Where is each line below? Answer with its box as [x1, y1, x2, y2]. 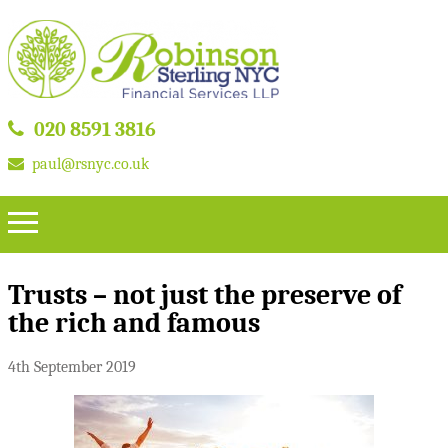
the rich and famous [8, 306, 260, 339]
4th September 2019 [8, 358, 136, 377]
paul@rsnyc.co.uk [32, 155, 149, 173]
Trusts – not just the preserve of [8, 278, 401, 311]
